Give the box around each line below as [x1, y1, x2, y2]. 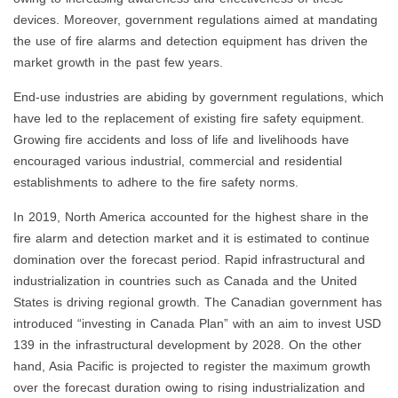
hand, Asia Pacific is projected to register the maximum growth [13, 359, 370, 374]
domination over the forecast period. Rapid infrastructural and [13, 252, 365, 267]
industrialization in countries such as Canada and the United [13, 274, 357, 289]
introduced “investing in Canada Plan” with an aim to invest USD [13, 316, 381, 331]
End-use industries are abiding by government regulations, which [13, 90, 384, 105]
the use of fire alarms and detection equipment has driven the [13, 34, 368, 49]
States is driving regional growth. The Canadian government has [13, 295, 382, 310]
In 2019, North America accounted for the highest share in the [13, 210, 369, 225]
